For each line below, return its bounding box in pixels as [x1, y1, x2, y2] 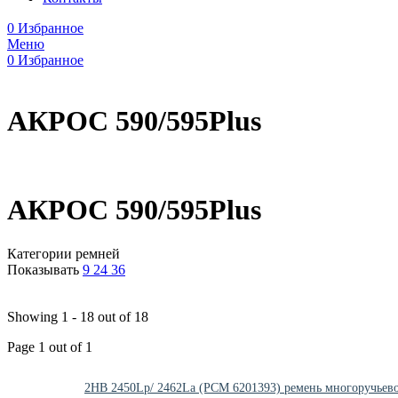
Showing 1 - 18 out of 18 [7, 308, 148, 324]
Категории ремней [7, 245, 120, 261]
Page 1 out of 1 [7, 338, 92, 354]
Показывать [7, 261, 79, 277]
